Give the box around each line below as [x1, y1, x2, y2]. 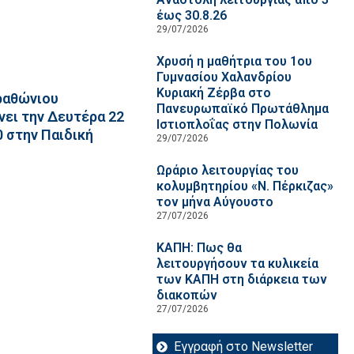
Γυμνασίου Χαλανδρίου [156, 70, 292, 85]
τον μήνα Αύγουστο [156, 194, 273, 209]
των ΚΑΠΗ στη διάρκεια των [156, 272, 327, 287]
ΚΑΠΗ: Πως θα [156, 240, 242, 255]
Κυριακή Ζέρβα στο [156, 85, 271, 100]
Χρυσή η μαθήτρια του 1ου [156, 54, 312, 69]
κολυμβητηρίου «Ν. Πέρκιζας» [156, 179, 333, 194]
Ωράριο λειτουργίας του [156, 163, 299, 178]
